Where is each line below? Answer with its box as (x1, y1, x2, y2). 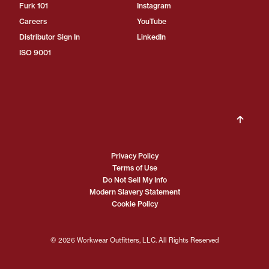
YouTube (137, 17, 166, 26)
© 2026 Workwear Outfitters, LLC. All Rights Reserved (50, 236, 219, 245)
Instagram (137, 1, 171, 11)
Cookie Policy (111, 199, 158, 209)
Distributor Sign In (19, 32, 80, 42)
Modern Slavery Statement (89, 187, 180, 197)
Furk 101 (19, 1, 48, 11)
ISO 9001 (19, 48, 51, 58)
